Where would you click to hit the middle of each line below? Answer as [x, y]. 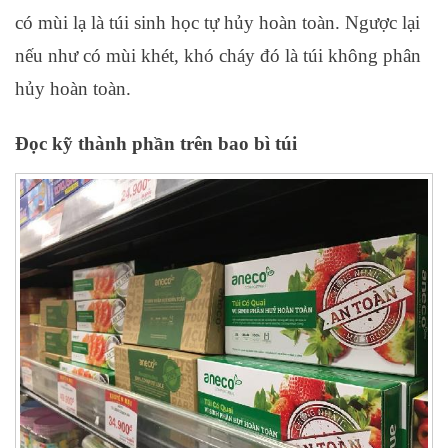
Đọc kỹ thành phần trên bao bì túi [156, 144]
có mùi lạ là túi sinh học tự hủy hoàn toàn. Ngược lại [217, 23]
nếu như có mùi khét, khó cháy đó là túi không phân [218, 56]
